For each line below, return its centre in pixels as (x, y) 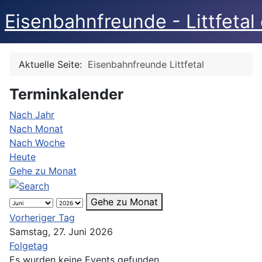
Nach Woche (37, 143)
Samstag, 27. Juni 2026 (61, 231)
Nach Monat (36, 129)
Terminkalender (66, 94)
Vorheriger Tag (42, 217)
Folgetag (29, 245)
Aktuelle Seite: (53, 64)
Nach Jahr (32, 115)
